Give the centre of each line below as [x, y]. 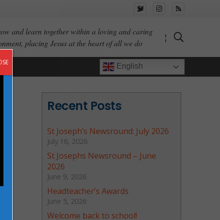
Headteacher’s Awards [88, 191]
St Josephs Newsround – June [102, 156]
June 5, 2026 [67, 201]
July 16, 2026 [68, 141]
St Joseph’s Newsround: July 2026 [108, 131]
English [129, 66]
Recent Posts [84, 106]
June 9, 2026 [67, 177]
